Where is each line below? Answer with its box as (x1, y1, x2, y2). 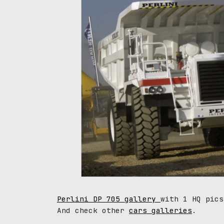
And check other (57, 205, 129, 215)
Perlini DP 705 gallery (57, 193, 160, 203)
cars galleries (129, 205, 192, 215)
